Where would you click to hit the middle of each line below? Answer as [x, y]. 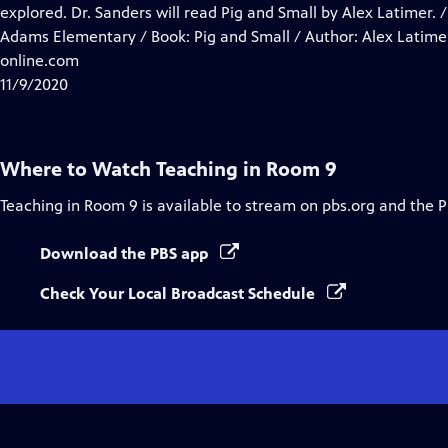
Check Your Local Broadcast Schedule [179, 293]
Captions [157, 35]
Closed [150, 11]
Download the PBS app [126, 253]
